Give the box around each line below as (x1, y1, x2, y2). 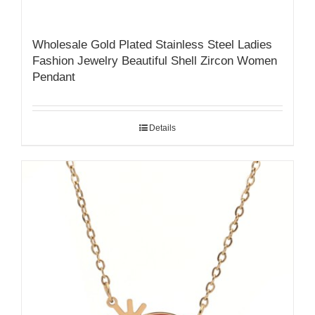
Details (149, 122, 176, 133)
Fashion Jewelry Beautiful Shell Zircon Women (32, 53, 277, 67)
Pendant (32, 70, 75, 84)
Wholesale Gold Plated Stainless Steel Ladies (32, 37, 272, 51)
